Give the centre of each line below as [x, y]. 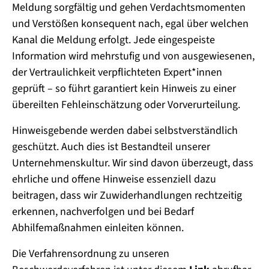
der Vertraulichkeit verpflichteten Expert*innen [117, 73]
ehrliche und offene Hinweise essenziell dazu [114, 180]
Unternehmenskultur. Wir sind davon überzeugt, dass [133, 163]
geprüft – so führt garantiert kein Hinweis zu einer [124, 89]
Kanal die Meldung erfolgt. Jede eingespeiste [113, 40]
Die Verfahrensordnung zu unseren [91, 254]
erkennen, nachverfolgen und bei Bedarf [103, 212]
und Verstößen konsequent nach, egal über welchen [130, 24]
